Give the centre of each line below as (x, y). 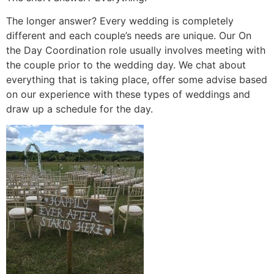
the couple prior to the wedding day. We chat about (126, 65)
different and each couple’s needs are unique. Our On (129, 36)
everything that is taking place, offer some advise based (137, 80)
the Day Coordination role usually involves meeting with (136, 50)
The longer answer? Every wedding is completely (120, 21)
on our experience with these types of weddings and (128, 94)
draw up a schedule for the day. (80, 109)
